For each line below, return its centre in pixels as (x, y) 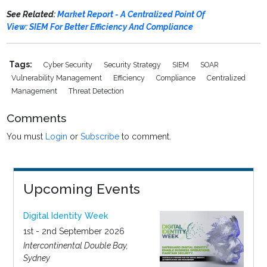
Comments (37, 118)
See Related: (32, 15)
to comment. (145, 137)
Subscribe (100, 137)
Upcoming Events (81, 189)
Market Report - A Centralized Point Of (131, 15)
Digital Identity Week (65, 216)
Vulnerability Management (58, 78)
